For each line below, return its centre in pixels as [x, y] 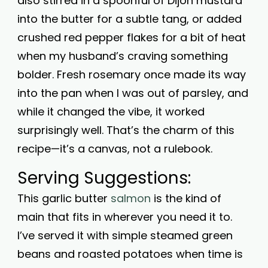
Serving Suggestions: [104, 178]
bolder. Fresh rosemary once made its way [132, 74]
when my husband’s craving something [123, 56]
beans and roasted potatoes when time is [130, 254]
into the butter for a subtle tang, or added [130, 19]
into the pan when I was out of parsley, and [133, 93]
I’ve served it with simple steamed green [125, 235]
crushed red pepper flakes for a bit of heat [132, 37]
